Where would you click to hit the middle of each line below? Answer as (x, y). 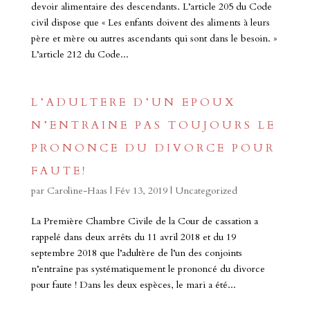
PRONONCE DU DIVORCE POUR (153, 148)
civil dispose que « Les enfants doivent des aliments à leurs (150, 22)
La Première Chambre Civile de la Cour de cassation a (144, 221)
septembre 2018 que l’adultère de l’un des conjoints (136, 253)
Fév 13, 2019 (141, 191)
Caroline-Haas (77, 191)
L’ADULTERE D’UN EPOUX (134, 102)
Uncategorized (206, 191)
